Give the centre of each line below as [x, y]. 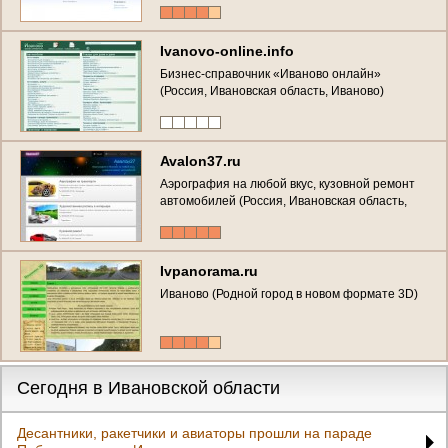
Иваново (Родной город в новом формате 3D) [289, 293]
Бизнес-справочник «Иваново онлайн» [270, 73]
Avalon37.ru [200, 160]
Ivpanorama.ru [209, 270]
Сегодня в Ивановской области [148, 387]
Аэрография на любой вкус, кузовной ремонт [287, 183]
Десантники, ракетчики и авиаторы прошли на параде [194, 432]
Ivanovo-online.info [227, 50]
